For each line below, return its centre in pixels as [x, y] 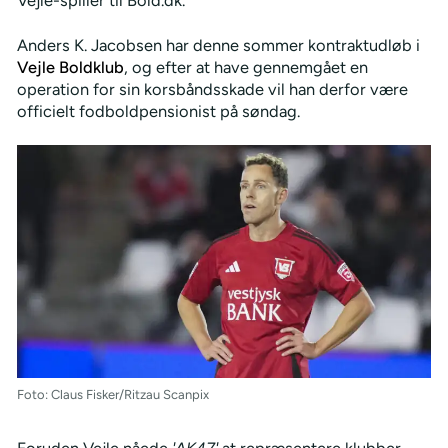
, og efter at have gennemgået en [245, 66]
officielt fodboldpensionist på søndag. [158, 110]
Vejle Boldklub [70, 66]
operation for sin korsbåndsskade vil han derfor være [212, 88]
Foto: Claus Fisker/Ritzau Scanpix [112, 394]
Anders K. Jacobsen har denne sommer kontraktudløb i [218, 44]
